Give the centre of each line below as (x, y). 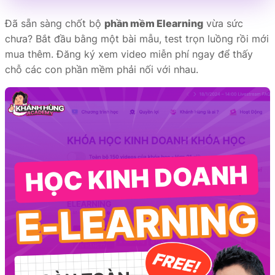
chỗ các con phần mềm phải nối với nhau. (102, 69)
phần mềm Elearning (154, 23)
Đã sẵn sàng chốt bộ (55, 23)
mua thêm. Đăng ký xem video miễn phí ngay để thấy (129, 54)
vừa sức (223, 23)
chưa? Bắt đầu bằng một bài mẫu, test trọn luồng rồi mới (137, 38)
